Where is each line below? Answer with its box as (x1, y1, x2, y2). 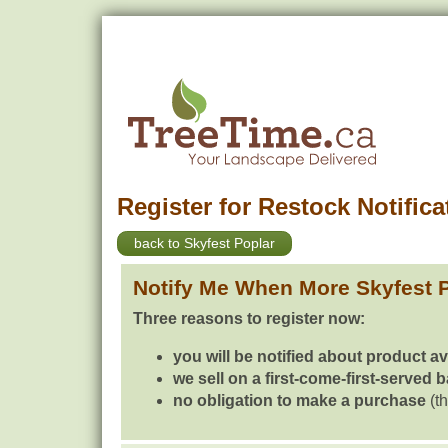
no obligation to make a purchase (173, 391, 426, 409)
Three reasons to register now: (133, 309, 365, 327)
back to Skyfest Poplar (134, 235, 275, 252)
